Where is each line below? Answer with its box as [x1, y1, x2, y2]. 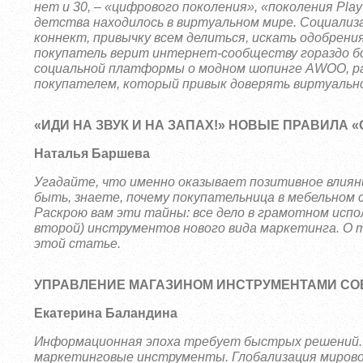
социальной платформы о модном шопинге [34, 62, 306, 75]
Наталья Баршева [34, 147, 151, 160]
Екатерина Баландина [34, 306, 178, 320]
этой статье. [34, 237, 122, 250]
